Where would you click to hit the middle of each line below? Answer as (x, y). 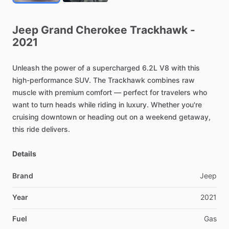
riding (107, 105)
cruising (26, 117)
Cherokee (101, 30)
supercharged (116, 68)
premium (69, 93)
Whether (165, 105)
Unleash (26, 68)
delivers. (56, 129)
